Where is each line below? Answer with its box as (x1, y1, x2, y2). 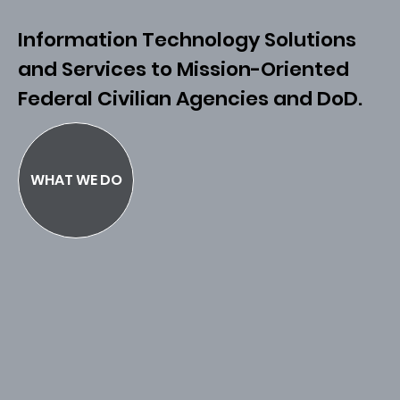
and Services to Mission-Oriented (18, 55, 349, 83)
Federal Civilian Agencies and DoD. (18, 85, 362, 112)
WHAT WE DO (29, 170, 122, 190)
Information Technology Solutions (18, 26, 356, 54)
